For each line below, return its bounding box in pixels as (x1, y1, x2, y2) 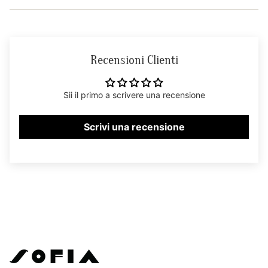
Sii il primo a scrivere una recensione (63, 89, 205, 100)
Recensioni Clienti (90, 52, 178, 67)
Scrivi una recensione (83, 120, 185, 133)
